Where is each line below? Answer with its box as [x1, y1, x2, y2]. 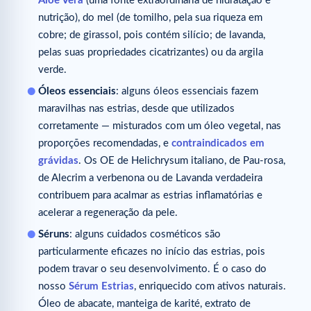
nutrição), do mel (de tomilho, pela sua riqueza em [38, 12, 262, 23]
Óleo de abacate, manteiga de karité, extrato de [38, 298, 251, 309]
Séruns [38, 228, 69, 239]
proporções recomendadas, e [38, 137, 171, 149]
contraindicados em [171, 137, 264, 149]
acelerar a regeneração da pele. [38, 207, 178, 218]
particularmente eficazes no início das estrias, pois [38, 246, 265, 257]
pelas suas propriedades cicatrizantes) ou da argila [38, 47, 263, 58]
